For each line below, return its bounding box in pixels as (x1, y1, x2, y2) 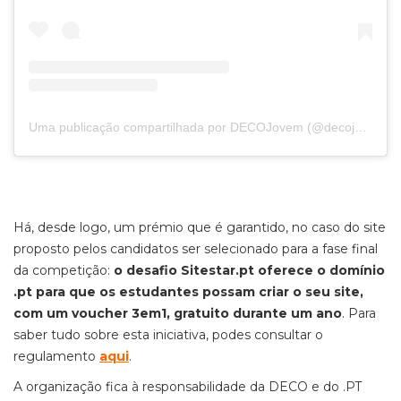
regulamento (13, 348, 99, 365)
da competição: (13, 262, 114, 279)
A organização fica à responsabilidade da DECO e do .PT (13, 379, 362, 396)
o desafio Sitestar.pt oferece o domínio (114, 262, 385, 279)
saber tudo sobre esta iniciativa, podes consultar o (13, 327, 323, 344)
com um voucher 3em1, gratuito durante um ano (13, 305, 342, 322)
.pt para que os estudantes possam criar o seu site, (13, 284, 363, 301)
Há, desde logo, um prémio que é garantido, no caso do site (13, 219, 386, 236)
